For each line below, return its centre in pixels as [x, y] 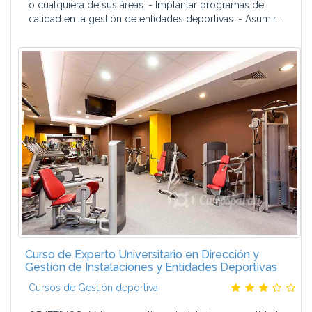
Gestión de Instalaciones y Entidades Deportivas [151, 267]
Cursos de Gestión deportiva [93, 288]
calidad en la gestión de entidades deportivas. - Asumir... [155, 19]
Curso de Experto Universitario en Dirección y [142, 255]
